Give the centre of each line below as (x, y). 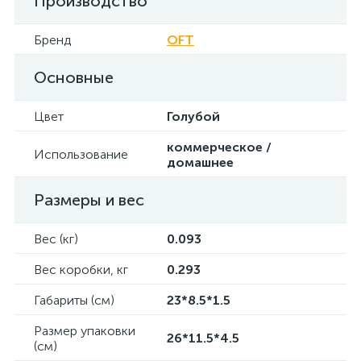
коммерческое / (219, 147)
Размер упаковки (85, 331)
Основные (74, 77)
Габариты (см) (74, 300)
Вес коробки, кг (81, 270)
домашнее (200, 162)
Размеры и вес (89, 200)
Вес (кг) (56, 239)
